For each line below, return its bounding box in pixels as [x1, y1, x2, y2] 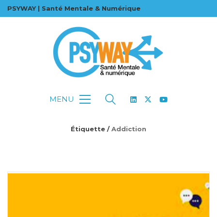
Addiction [111, 125, 146, 133]
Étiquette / [71, 125, 111, 133]
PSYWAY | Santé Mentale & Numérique [7, 4, 140, 12]
